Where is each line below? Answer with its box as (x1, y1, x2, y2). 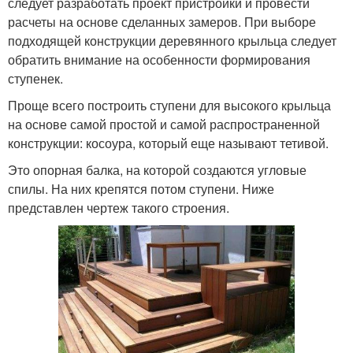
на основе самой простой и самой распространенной (8, 115, 320, 134)
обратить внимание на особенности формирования (8, 50, 310, 69)
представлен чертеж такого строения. (8, 199, 229, 217)
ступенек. (8, 69, 63, 88)
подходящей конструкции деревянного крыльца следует (8, 32, 336, 50)
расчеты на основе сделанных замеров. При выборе (8, 13, 316, 32)
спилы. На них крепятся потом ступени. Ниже (8, 180, 274, 199)
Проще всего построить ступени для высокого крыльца (8, 96, 331, 115)
